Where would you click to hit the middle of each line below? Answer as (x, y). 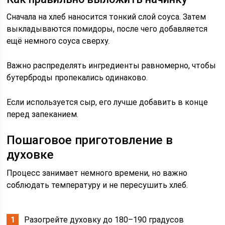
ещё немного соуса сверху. (58, 41)
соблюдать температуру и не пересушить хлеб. (97, 185)
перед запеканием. (43, 114)
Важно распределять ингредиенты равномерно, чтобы (111, 66)
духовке (30, 155)
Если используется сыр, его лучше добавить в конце (107, 102)
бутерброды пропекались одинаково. (77, 78)
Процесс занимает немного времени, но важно (97, 173)
